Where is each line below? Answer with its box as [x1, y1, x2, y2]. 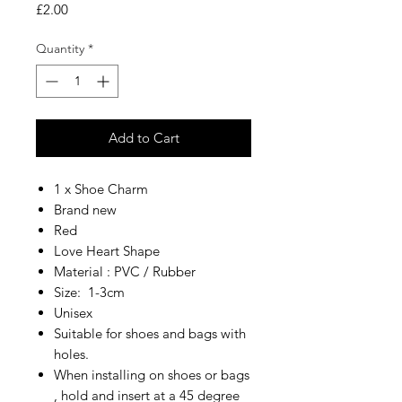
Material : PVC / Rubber [54, 262, 196, 280]
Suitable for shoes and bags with [54, 324, 246, 342]
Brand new [54, 200, 120, 218]
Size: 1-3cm [54, 283, 128, 301]
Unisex [54, 303, 92, 321]
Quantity [36, 39, 84, 57]
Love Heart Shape [54, 241, 163, 259]
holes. [54, 345, 92, 363]
